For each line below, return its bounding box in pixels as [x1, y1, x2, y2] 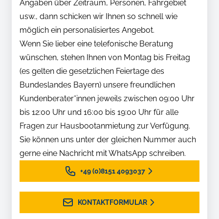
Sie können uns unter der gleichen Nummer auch [20, 135, 196, 145]
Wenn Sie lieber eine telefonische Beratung [20, 39, 173, 49]
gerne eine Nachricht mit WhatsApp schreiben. [20, 149, 186, 158]
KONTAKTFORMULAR [78, 198, 147, 207]
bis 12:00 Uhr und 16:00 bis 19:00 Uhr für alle [20, 108, 178, 117]
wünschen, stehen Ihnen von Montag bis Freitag [20, 53, 190, 63]
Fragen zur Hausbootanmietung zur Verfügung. [20, 121, 190, 131]
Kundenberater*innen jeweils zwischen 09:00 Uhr [20, 94, 195, 104]
